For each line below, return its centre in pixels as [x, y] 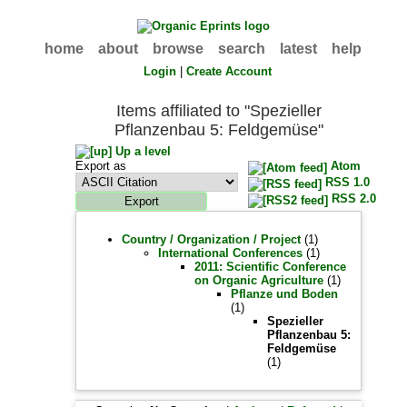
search [242, 49]
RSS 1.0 [345, 182]
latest [299, 49]
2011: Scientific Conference [271, 267]
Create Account [229, 71]
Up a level [142, 151]
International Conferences [231, 253]
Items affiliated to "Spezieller [218, 111]
